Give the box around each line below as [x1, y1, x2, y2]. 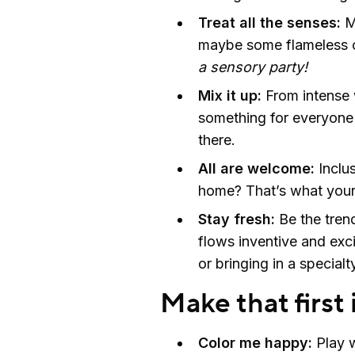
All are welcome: [198, 159, 315, 177]
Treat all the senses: [198, 13, 345, 31]
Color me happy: [198, 334, 312, 351]
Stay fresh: [198, 210, 279, 227]
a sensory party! [198, 58, 307, 75]
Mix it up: [198, 86, 265, 104]
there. [198, 131, 239, 148]
